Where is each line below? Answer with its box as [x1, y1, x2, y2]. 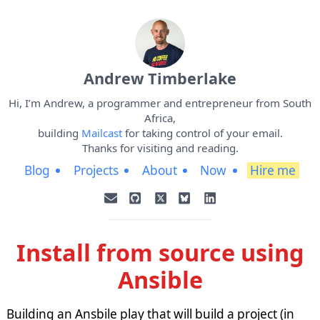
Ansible [117, 264, 203, 295]
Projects [73, 162, 119, 179]
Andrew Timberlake [84, 68, 236, 89]
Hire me [250, 162, 296, 179]
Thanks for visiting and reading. [81, 140, 239, 155]
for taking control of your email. [121, 125, 283, 140]
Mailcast [81, 125, 122, 140]
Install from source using [16, 236, 304, 268]
